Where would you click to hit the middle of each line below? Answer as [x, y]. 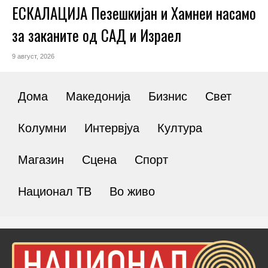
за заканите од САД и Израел [97, 35]
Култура [180, 128]
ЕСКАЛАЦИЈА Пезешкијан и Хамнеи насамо [134, 13]
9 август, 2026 [33, 57]
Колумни [42, 128]
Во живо [132, 192]
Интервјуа [112, 128]
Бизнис [168, 97]
